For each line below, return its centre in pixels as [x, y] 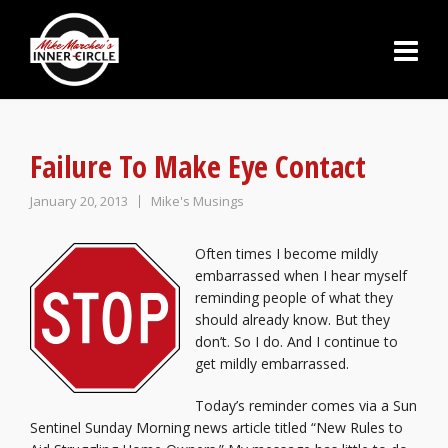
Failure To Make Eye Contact [198, 166]
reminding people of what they [294, 297]
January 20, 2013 [80, 201]
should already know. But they [292, 319]
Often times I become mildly [286, 253]
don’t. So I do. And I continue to [296, 341]
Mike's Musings [197, 201]
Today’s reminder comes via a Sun [306, 405]
